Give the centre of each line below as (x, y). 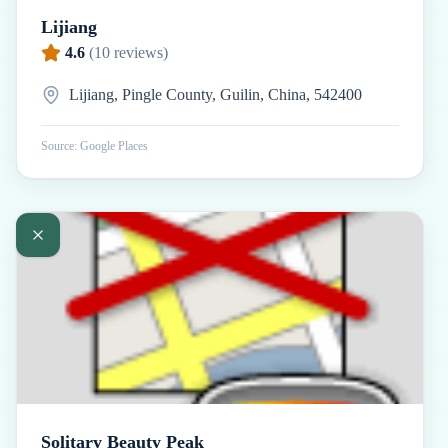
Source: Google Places (94, 146)
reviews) (139, 52)
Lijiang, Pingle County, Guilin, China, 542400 (215, 94)
